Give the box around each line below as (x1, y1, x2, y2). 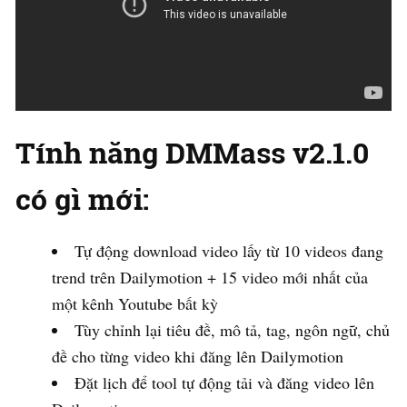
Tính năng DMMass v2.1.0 (15, 133, 369, 173)
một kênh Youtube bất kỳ (52, 293, 218, 315)
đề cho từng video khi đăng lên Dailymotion (52, 345, 343, 368)
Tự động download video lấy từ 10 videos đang (74, 240, 383, 263)
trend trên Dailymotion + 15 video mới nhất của (52, 266, 368, 289)
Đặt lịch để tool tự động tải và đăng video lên (74, 372, 374, 394)
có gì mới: (15, 179, 149, 219)
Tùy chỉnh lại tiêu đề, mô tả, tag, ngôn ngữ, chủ (74, 319, 390, 342)
